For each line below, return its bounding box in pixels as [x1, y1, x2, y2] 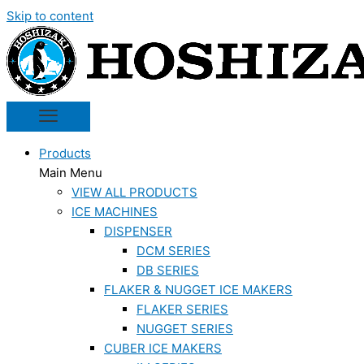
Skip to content [6, 8, 93, 24]
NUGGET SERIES [136, 321, 233, 336]
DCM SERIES [136, 243, 210, 258]
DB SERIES [136, 262, 199, 278]
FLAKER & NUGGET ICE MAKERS [104, 282, 292, 297]
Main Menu [39, 165, 102, 180]
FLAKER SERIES [136, 301, 228, 317]
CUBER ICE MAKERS [104, 340, 222, 356]
